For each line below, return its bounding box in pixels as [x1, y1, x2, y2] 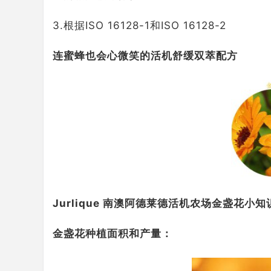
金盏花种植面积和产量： [53, 227, 172, 240]
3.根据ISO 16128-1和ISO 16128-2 [53, 19, 226, 31]
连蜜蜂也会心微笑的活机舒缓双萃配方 [53, 50, 238, 62]
